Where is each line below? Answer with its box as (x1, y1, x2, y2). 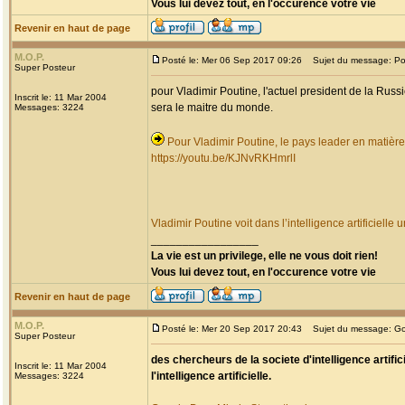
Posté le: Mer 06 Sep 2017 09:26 (162, 55, 302, 65)
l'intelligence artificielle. (151, 370, 271, 382)
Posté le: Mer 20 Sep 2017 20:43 (162, 324, 302, 334)
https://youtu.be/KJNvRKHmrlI (151, 152, 296, 165)
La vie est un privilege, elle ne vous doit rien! (151, 250, 378, 262)
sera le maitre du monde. (151, 101, 273, 114)
